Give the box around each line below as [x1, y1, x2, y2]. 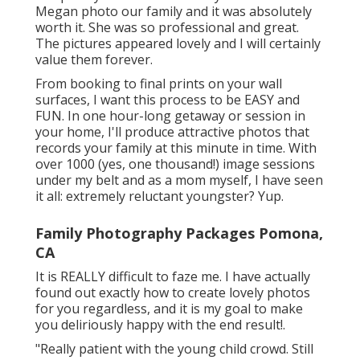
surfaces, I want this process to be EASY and [35, 91, 300, 109]
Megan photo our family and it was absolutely [35, 2, 312, 21]
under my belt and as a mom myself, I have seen [35, 171, 323, 190]
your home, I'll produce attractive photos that [35, 123, 309, 141]
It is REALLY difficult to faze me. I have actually [35, 268, 310, 286]
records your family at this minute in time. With [35, 139, 317, 157]
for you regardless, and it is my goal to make [35, 300, 303, 318]
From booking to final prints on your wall [35, 75, 282, 93]
